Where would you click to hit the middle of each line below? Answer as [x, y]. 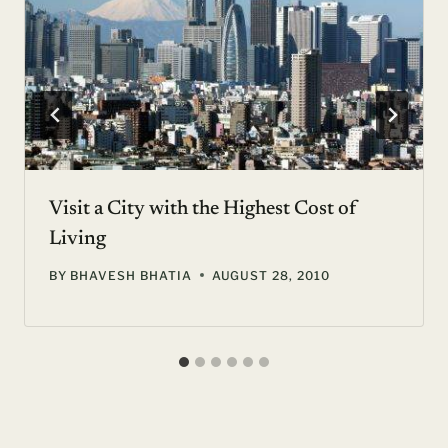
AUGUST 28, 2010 [270, 275]
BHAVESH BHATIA [131, 275]
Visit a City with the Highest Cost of [203, 208]
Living [77, 238]
